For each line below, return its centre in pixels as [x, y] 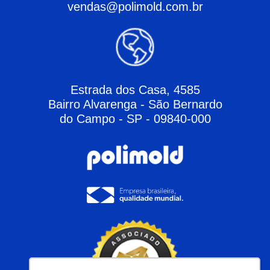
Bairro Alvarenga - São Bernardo [135, 104]
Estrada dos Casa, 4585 [135, 89]
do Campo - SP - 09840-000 [135, 118]
